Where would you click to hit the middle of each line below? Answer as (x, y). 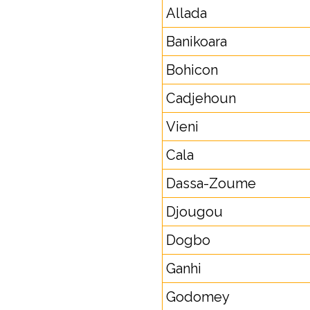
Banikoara (197, 42)
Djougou (194, 212)
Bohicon (192, 70)
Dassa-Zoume (211, 183)
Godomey (198, 297)
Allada (186, 13)
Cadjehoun (201, 98)
